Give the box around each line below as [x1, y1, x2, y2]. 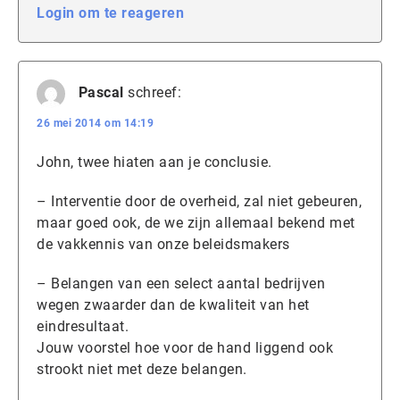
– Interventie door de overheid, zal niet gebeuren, [37, 192, 362, 210]
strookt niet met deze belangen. [37, 360, 247, 378]
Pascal [78, 84, 124, 101]
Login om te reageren [37, 4, 184, 21]
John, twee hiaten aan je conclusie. [37, 153, 272, 171]
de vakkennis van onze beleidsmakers [37, 235, 290, 253]
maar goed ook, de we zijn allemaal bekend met [37, 213, 355, 231]
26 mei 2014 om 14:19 [37, 116, 154, 129]
